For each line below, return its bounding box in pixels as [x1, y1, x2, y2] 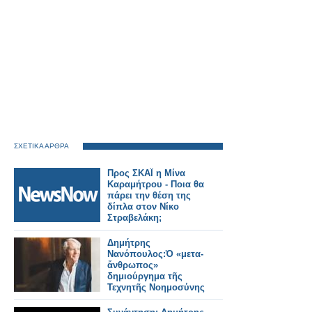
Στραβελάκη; [107, 212, 162, 223]
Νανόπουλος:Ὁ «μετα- [107, 249, 203, 259]
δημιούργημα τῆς [107, 271, 182, 281]
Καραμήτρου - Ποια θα [107, 179, 204, 189]
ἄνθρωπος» [107, 260, 158, 270]
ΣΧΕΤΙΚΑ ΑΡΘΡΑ [14, 142, 69, 150]
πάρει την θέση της [107, 190, 191, 201]
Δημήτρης [107, 237, 150, 248]
